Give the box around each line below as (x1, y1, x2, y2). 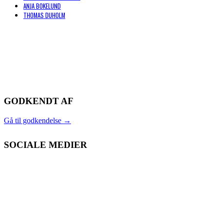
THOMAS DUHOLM (23, 11, 65, 20)
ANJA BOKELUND (23, 1, 61, 11)
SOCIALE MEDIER (4, 140, 87, 150)
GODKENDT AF (4, 96, 73, 107)
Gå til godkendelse (4, 116, 61, 125)
